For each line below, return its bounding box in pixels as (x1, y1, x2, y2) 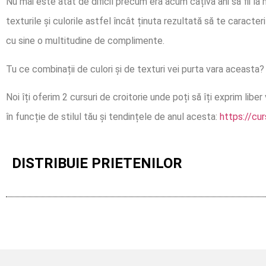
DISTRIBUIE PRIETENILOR (12, 155, 182, 172)
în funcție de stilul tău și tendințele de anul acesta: (6, 110, 220, 122)
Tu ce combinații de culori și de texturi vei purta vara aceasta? (6, 63, 264, 75)
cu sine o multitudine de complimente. (6, 35, 164, 47)
